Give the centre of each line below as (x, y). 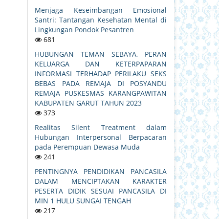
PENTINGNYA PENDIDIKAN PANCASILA (101, 172)
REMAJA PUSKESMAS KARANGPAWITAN (101, 93)
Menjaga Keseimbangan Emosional (101, 10)
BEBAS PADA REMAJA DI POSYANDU (101, 84)
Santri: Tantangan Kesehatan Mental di (101, 20)
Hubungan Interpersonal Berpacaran (101, 137)
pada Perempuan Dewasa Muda (87, 147)
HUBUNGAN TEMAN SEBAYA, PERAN (101, 54)
